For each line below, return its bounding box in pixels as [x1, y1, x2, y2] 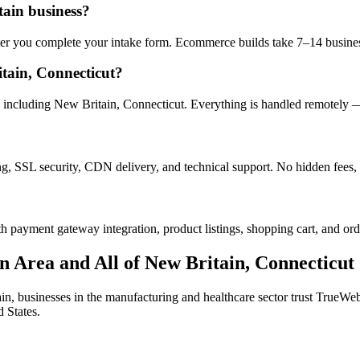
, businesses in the [11, 289, 105, 304]
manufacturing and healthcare [105, 289, 255, 304]
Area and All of [10, 252, 145, 273]
